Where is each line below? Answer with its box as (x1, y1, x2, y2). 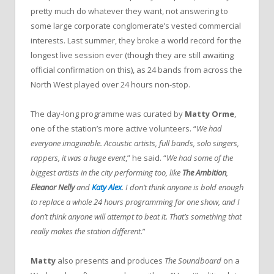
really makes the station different (31, 226, 141, 237)
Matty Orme (185, 108, 234, 120)
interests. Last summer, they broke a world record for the (31, 35, 242, 46)
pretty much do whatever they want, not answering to (31, 6, 228, 17)
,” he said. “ (125, 152, 166, 164)
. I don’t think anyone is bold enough (122, 182, 243, 193)
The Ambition (182, 167, 226, 179)
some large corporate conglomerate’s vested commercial (31, 20, 241, 32)
